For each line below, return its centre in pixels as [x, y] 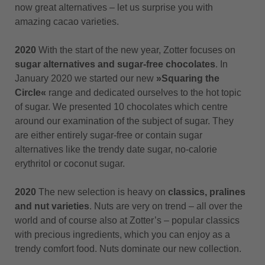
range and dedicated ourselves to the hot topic [144, 93]
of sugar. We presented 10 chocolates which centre [121, 107]
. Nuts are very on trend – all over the [166, 206]
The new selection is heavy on [102, 192]
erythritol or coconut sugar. [70, 164]
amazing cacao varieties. [67, 22]
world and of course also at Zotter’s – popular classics [127, 220]
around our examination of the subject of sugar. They [124, 121]
